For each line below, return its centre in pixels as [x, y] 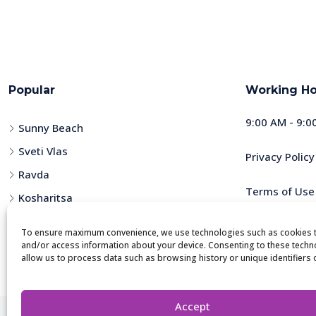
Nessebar [43, 221]
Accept [192, 306]
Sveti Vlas [43, 151]
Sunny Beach [51, 128]
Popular [32, 90]
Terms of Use [280, 192]
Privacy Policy [280, 157]
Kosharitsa [45, 198]
